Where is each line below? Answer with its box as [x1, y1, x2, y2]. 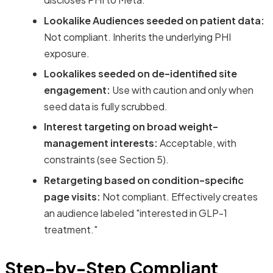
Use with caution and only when [110, 83, 253, 97]
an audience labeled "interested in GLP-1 [44, 206, 227, 219]
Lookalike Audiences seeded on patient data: [44, 13, 264, 27]
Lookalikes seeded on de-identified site [44, 67, 237, 80]
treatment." [44, 222, 97, 236]
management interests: [44, 136, 158, 150]
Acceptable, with [158, 136, 236, 150]
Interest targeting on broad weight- [44, 120, 218, 133]
